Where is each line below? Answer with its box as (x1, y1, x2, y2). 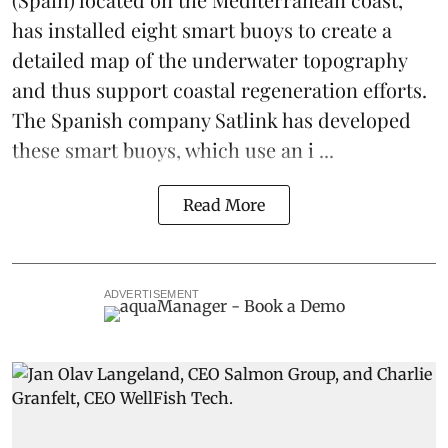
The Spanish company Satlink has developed (12, 105, 411, 133)
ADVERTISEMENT (103, 287, 200, 300)
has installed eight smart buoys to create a (12, 15, 392, 43)
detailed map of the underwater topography (12, 45, 407, 73)
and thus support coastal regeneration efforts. (12, 75, 427, 103)
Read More (183, 194, 265, 215)
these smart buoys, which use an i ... (12, 135, 334, 163)
